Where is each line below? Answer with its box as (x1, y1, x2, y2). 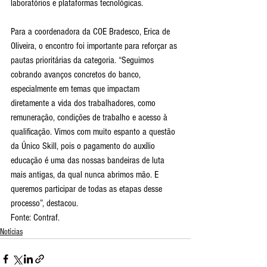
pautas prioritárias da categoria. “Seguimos (11, 55, 156, 66)
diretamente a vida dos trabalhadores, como (11, 98, 158, 109)
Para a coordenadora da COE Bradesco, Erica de (11, 26, 172, 38)
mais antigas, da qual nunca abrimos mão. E (11, 169, 161, 181)
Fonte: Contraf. (11, 212, 60, 223)
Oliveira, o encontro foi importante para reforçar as (11, 41, 179, 52)
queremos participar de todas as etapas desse (11, 184, 164, 195)
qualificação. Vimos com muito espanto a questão (11, 126, 178, 138)
